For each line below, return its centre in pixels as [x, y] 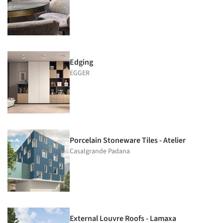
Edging [81, 62]
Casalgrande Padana [100, 151]
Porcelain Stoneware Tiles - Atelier [128, 140]
